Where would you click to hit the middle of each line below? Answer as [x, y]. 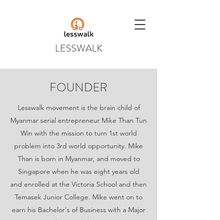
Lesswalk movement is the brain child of [79, 108]
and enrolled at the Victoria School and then [79, 184]
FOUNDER [79, 87]
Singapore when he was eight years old [79, 171]
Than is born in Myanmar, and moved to [79, 159]
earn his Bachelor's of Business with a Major [79, 210]
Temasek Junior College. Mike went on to [79, 197]
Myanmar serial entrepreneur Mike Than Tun [79, 120]
